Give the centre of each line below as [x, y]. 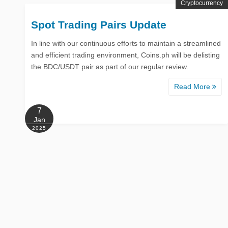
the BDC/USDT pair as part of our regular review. [111, 66]
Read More [193, 86]
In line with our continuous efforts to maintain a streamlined [126, 43]
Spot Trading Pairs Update [99, 24]
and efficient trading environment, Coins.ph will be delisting [125, 55]
